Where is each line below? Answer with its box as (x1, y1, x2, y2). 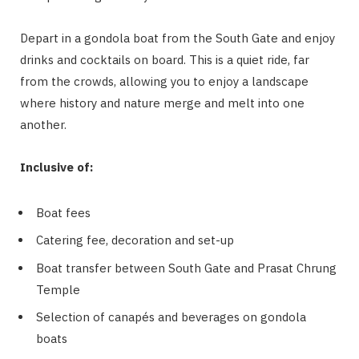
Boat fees (36, 204, 91, 220)
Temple (36, 281, 80, 297)
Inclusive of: (20, 159, 93, 175)
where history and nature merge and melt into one (20, 95, 305, 111)
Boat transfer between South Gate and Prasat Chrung (36, 260, 337, 276)
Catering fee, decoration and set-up (36, 232, 234, 248)
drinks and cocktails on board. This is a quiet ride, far (20, 51, 309, 67)
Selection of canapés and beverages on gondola (36, 309, 306, 325)
